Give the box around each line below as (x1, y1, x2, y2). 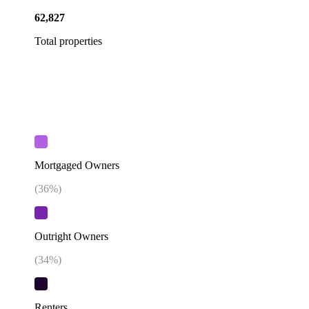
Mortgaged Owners (34, 159, 119, 171)
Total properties (34, 34, 102, 47)
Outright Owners (34, 230, 108, 243)
